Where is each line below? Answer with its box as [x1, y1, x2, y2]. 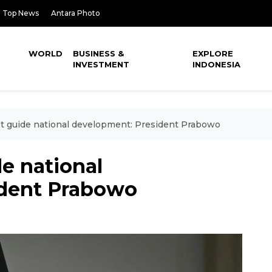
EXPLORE [192, 49, 234, 58]
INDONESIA [192, 59, 241, 69]
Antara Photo [51, 8, 100, 18]
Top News [2, 8, 39, 18]
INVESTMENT [73, 59, 130, 69]
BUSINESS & [73, 49, 124, 58]
